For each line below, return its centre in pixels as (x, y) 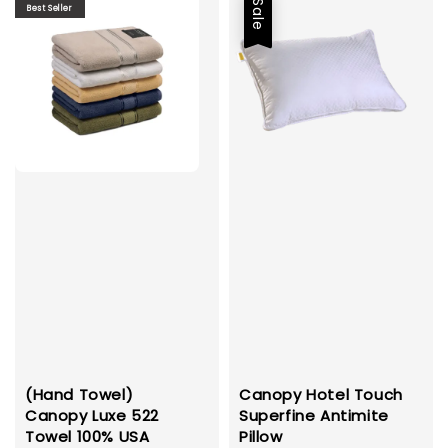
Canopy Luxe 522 (92, 415)
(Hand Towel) (79, 394)
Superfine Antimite (314, 415)
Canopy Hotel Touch (321, 394)
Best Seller (50, 8)
